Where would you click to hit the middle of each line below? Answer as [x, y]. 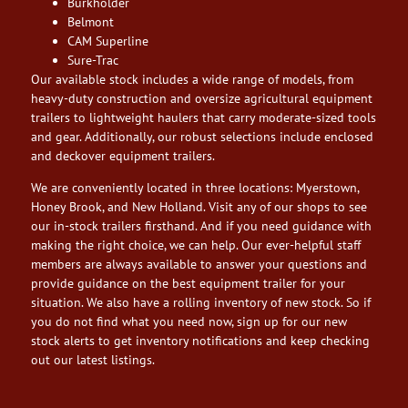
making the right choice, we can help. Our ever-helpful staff [196, 245]
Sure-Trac [93, 61]
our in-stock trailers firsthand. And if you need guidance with [201, 226]
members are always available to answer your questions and [199, 265]
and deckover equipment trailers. [123, 156]
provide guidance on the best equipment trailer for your [188, 284]
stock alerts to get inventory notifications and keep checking [200, 341]
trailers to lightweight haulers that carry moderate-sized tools [204, 118]
